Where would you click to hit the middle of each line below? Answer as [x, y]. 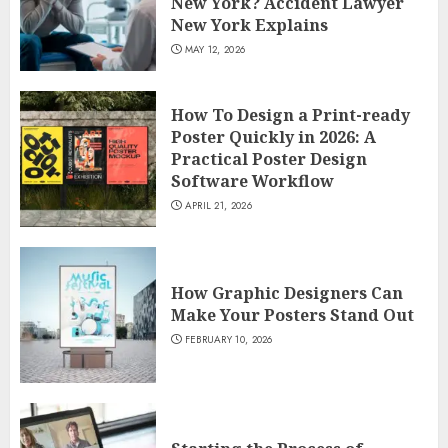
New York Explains [249, 24]
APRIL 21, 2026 [218, 205]
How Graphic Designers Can [287, 292]
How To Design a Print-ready [290, 114]
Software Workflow [252, 180]
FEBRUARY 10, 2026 [228, 339]
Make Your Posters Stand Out [292, 314]
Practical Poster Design [269, 158]
